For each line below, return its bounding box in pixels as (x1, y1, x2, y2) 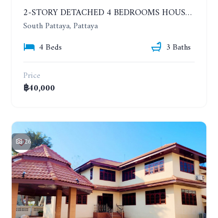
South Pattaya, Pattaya (23, 19, 98, 34)
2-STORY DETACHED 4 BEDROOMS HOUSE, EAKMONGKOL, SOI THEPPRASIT (185, 6, 192, 21)
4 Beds (39, 40, 62, 55)
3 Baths (166, 40, 191, 55)
